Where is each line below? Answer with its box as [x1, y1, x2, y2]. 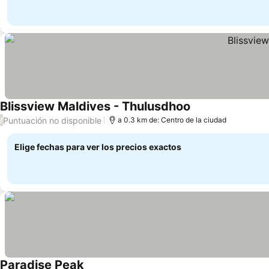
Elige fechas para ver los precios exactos [14, 142, 181, 152]
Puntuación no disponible [3, 115, 101, 125]
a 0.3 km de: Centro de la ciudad [118, 115, 226, 124]
